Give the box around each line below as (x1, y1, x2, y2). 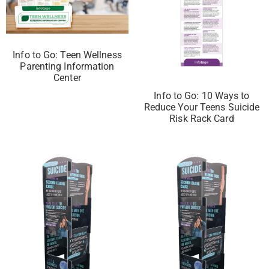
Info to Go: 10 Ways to (154, 90, 250, 102)
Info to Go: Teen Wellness (13, 49, 122, 61)
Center (53, 72, 81, 84)
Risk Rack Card (169, 113, 234, 125)
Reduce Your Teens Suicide (144, 101, 260, 113)
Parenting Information (20, 61, 115, 73)
